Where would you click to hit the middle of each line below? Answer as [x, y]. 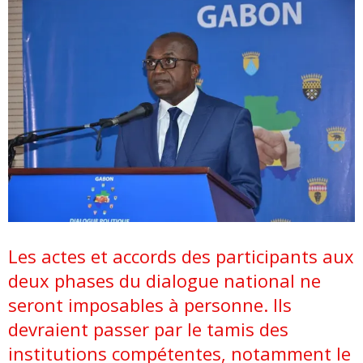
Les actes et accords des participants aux [181, 256]
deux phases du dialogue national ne [164, 280]
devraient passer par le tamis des [148, 329]
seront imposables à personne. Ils [150, 304]
